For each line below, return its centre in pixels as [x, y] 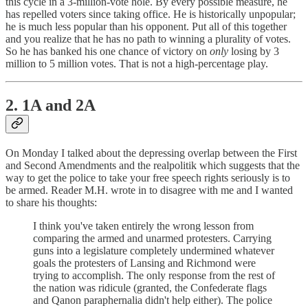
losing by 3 [254, 52]
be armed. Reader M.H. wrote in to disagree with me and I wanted [149, 190]
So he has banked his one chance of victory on [108, 52]
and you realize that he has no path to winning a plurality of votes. [148, 39]
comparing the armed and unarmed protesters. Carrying [152, 238]
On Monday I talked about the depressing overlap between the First [151, 153]
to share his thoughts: [51, 202]
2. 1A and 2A [51, 105]
